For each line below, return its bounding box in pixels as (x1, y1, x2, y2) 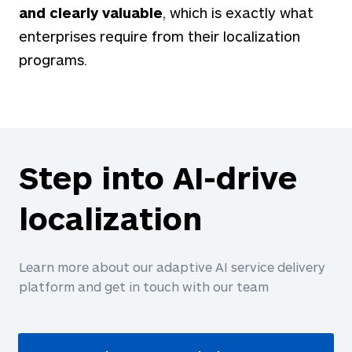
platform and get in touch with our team (19, 278, 269, 294)
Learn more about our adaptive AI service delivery (19, 258, 325, 274)
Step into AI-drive (19, 157, 297, 196)
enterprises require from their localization (19, 27, 300, 45)
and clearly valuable (19, 3, 163, 21)
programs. (19, 50, 87, 68)
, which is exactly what (163, 3, 313, 21)
